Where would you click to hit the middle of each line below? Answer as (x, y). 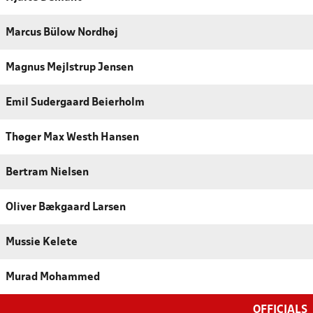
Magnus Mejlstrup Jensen (70, 68)
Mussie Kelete (42, 243)
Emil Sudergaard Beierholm (75, 103)
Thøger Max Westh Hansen (72, 138)
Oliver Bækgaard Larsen (66, 208)
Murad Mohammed (53, 278)
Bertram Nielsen (47, 173)
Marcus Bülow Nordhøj (62, 33)
